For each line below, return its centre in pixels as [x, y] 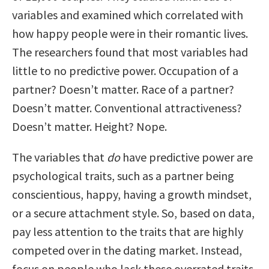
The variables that [59, 157]
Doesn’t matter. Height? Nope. [89, 127]
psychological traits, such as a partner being [123, 176]
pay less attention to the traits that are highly [128, 232]
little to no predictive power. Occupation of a [125, 71]
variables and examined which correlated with [128, 15]
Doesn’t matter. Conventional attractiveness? [127, 108]
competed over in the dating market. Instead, [127, 250]
